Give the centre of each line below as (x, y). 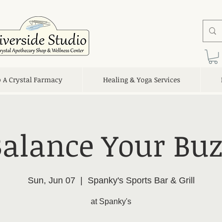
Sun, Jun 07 (51, 180)
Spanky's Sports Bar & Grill (141, 180)
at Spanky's (111, 201)
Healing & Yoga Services (141, 79)
